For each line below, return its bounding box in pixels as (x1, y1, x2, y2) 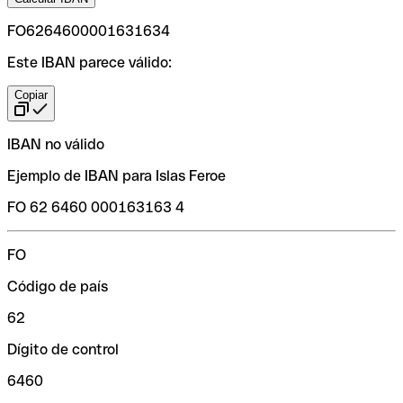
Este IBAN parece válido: (7, 53, 172, 71)
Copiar (14, 87, 48, 102)
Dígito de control (7, 340, 119, 358)
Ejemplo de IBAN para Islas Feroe (7, 166, 226, 184)
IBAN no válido (7, 135, 104, 153)
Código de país (7, 277, 108, 295)
